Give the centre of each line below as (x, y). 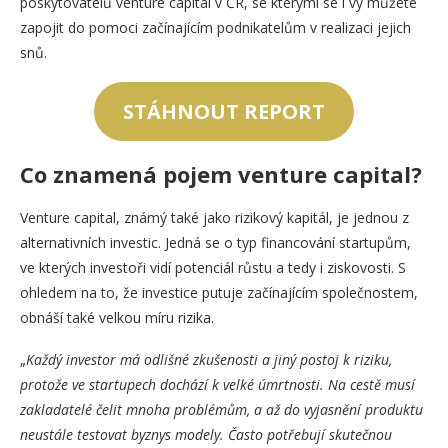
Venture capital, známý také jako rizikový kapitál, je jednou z (214, 217)
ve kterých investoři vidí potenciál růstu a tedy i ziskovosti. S (213, 267)
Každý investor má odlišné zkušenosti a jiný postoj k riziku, (209, 359)
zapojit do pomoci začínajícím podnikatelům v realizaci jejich (215, 28)
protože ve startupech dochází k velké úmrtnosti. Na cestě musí (217, 384)
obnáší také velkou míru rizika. (117, 317)
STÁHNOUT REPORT (224, 111)
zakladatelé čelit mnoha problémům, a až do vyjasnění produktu (221, 409)
